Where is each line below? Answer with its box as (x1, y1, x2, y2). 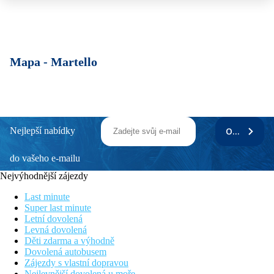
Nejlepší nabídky (10, 125, 75, 136)
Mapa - (10, 55, 51, 69)
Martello (51, 55, 97, 69)
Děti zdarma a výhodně (24, 235, 114, 246)
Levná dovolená (24, 224, 87, 235)
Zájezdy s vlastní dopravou (24, 257, 128, 268)
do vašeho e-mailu (10, 153, 80, 164)
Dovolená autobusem (24, 246, 106, 257)
